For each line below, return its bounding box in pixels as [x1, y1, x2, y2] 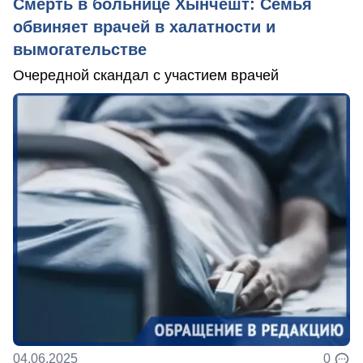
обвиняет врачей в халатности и [13, 18, 275, 36]
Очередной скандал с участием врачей [13, 67, 279, 83]
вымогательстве [13, 41, 147, 58]
